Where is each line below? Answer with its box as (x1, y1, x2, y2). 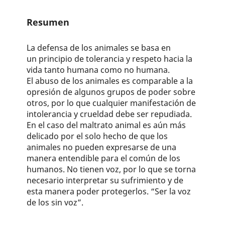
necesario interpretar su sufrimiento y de (27, 174, 184, 186)
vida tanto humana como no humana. (27, 64, 170, 75)
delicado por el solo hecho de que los (27, 130, 168, 142)
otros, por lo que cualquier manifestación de (27, 97, 196, 108)
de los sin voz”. (27, 196, 84, 208)
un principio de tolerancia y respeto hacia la (27, 53, 193, 64)
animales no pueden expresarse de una (27, 141, 177, 153)
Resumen (27, 16, 70, 29)
